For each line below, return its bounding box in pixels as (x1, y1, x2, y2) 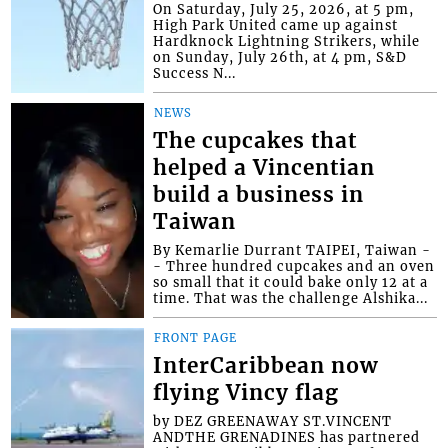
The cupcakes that (153, 128, 358, 155)
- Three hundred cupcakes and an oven (153, 258, 436, 275)
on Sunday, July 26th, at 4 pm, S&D (153, 49, 408, 66)
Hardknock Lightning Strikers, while (153, 33, 421, 50)
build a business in (153, 182, 365, 209)
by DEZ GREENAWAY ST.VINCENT (153, 413, 393, 430)
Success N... (153, 65, 237, 82)
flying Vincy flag (153, 380, 340, 407)
